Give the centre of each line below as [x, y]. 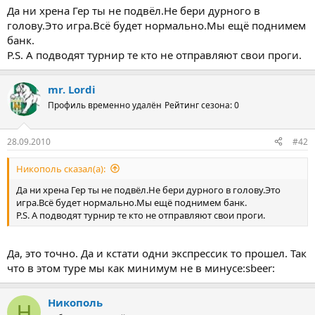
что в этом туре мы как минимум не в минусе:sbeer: [141, 268]
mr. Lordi [72, 89]
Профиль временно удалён [105, 105]
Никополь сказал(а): [61, 168]
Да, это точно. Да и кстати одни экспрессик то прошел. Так [157, 253]
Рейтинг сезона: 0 [202, 105]
